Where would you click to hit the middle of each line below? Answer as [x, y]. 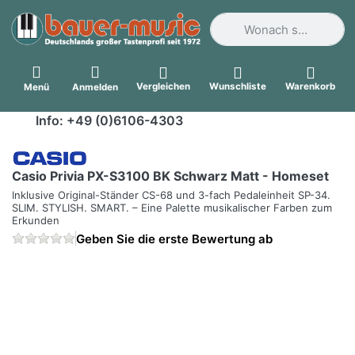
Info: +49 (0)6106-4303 [108, 121]
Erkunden [36, 220]
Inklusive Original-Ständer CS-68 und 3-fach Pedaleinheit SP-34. [171, 195]
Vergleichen [164, 86]
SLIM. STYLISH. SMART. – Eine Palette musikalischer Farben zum [172, 207]
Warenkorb [311, 86]
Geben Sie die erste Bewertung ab [174, 239]
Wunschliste [238, 86]
